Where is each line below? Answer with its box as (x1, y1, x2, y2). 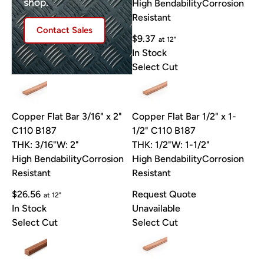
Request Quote (132, 189, 196, 200)
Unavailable (132, 203, 180, 214)
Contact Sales (37, 24, 93, 35)
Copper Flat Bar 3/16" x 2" (12, 111, 122, 123)
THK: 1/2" (132, 139, 171, 151)
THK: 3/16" (12, 139, 57, 151)
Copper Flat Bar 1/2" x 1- (132, 111, 236, 123)
